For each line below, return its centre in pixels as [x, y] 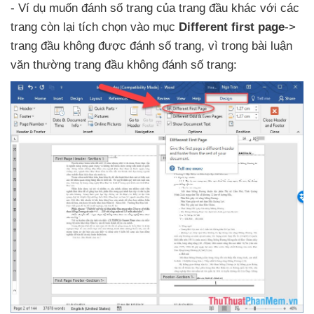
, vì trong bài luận [247, 46]
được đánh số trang [150, 46]
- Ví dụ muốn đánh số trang [83, 8]
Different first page [232, 27]
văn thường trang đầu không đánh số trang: [124, 65]
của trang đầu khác [208, 8]
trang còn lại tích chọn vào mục [95, 27]
